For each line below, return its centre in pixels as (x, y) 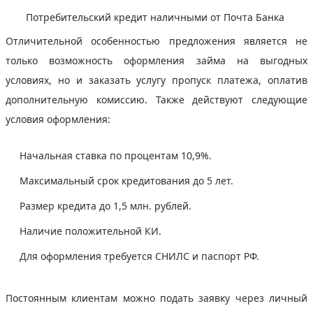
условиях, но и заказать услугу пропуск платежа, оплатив (156, 80)
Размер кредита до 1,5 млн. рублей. (107, 205)
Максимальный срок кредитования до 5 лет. (128, 180)
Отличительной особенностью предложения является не (156, 41)
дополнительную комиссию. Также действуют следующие (156, 99)
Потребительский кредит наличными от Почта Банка (156, 17)
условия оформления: (59, 119)
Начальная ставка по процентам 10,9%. (117, 155)
